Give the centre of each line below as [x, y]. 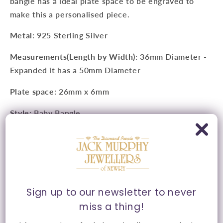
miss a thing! [111, 207]
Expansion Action [68, 134]
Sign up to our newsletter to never [111, 192]
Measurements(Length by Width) [73, 57]
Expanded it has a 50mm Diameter [75, 70]
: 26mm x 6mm [82, 91]
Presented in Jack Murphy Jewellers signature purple [112, 155]
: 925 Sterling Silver [70, 35]
